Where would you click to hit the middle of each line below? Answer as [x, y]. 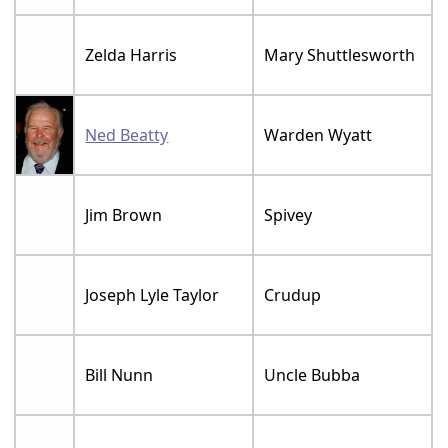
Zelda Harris [131, 54]
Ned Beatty [127, 134]
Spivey [288, 214]
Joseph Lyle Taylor [152, 294]
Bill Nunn [119, 374]
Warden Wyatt [318, 134]
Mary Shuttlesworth [340, 54]
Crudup [293, 294]
